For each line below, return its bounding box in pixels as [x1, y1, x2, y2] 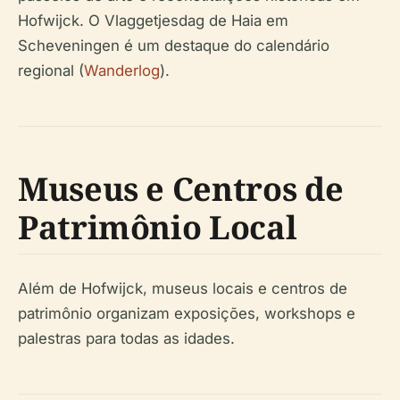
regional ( [18, 62, 84, 80]
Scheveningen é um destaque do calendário [18, 37, 329, 55]
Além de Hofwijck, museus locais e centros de [18, 279, 347, 298]
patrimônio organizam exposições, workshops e [18, 304, 355, 323]
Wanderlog [84, 62, 160, 80]
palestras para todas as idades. [18, 329, 235, 348]
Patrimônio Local [18, 205, 297, 250]
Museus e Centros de [18, 167, 344, 212]
